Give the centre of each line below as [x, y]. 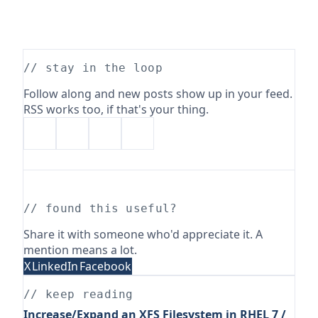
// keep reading [78, 294]
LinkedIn [55, 266]
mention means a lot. [80, 250]
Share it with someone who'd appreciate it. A [143, 234]
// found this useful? [100, 208]
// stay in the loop [93, 67]
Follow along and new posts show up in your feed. [158, 93]
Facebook [105, 266]
